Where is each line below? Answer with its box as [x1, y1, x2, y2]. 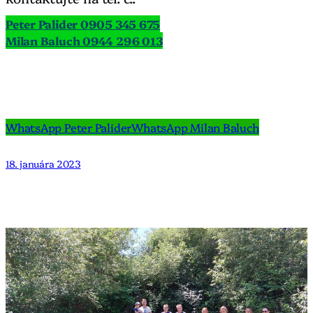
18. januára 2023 [6, 156, 81, 171]
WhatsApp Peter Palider [6, 119, 132, 136]
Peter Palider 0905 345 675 [6, 16, 161, 32]
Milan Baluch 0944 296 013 [6, 33, 163, 49]
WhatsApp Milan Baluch [131, 119, 259, 136]
